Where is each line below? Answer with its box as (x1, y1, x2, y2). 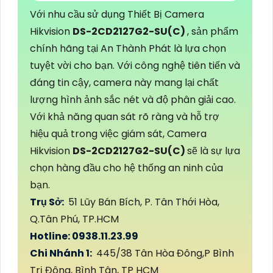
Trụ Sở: (30, 195, 66, 210)
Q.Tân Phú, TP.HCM (30, 212, 121, 227)
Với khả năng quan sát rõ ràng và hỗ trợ (30, 110, 219, 124)
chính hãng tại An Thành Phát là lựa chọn (30, 41, 226, 56)
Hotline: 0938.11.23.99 (30, 229, 140, 244)
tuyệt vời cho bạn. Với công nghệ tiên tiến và (30, 58, 240, 73)
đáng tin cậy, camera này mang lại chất (30, 76, 219, 90)
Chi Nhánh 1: (30, 246, 94, 261)
